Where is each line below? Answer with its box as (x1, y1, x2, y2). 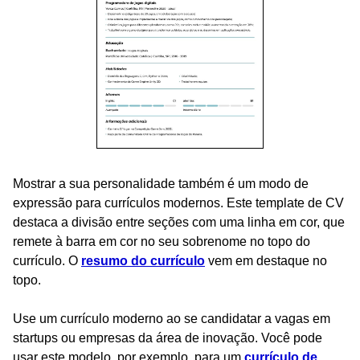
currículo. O (13, 253, 81, 268)
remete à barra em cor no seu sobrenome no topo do (13, 234, 310, 248)
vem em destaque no (205, 253, 327, 268)
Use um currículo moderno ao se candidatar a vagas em (13, 311, 330, 325)
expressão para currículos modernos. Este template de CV (13, 195, 344, 210)
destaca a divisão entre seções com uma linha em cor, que (13, 215, 345, 229)
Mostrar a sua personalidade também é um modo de (13, 176, 309, 190)
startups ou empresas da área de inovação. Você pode (13, 330, 322, 345)
